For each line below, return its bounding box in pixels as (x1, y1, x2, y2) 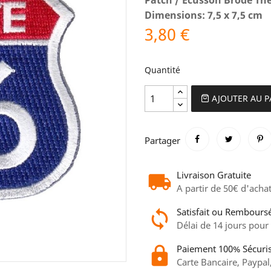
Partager (145, 134, 180, 146)
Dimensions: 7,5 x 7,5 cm (145, 8, 263, 22)
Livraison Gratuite (177, 168, 251, 181)
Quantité (145, 64, 180, 76)
